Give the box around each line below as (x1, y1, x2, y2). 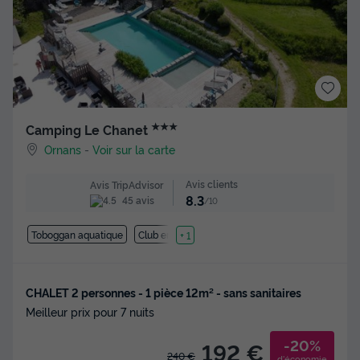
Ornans (44, 141, 82, 157)
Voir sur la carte (92, 141, 176, 157)
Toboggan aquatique (31, 227, 123, 242)
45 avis (120, 192, 154, 207)
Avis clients (186, 177, 238, 191)
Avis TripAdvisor (90, 177, 163, 191)
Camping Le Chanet (26, 121, 151, 139)
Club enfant (138, 227, 190, 242)
